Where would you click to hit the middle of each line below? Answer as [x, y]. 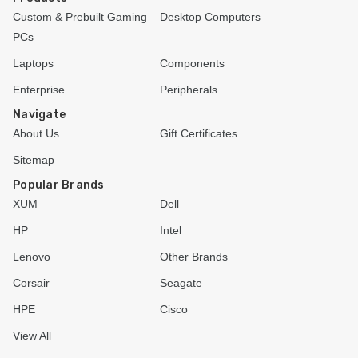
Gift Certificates [199, 133]
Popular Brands [59, 185]
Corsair [31, 282]
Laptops [33, 63]
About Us [36, 133]
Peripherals [189, 89]
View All [32, 335]
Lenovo [32, 256]
